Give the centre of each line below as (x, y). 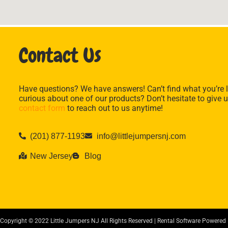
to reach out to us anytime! (114, 108)
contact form (42, 108)
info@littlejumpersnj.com (141, 136)
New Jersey (52, 156)
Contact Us (60, 55)
